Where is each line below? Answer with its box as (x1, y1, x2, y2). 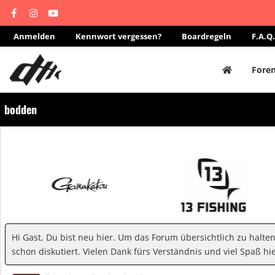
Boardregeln (182, 31, 231, 42)
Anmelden (14, 31, 55, 42)
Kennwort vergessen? (76, 31, 161, 42)
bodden (4, 101, 37, 117)
